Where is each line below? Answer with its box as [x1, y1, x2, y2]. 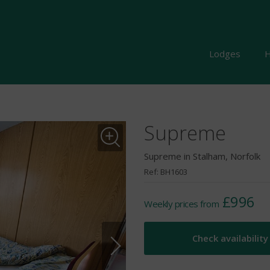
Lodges [209, 48, 240, 60]
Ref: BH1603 [144, 166, 187, 177]
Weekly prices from [144, 198, 219, 210]
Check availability [192, 232, 268, 244]
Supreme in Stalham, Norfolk [144, 150, 260, 162]
